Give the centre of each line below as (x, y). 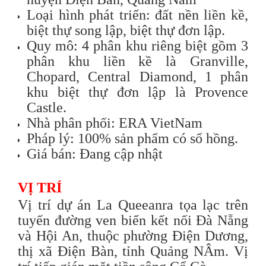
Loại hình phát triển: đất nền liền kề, (137, 15)
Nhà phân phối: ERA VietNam (115, 123)
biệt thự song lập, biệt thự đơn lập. (126, 30)
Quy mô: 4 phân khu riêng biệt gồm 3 (137, 45)
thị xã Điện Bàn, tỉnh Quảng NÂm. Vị (133, 251)
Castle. (47, 107)
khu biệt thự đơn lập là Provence (137, 92)
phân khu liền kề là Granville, (137, 61)
